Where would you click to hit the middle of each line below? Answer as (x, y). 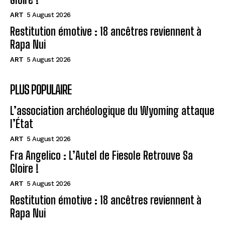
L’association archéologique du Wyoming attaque (112, 110)
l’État (22, 124)
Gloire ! (24, 168)
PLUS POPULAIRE (41, 89)
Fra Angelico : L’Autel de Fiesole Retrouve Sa (101, 155)
